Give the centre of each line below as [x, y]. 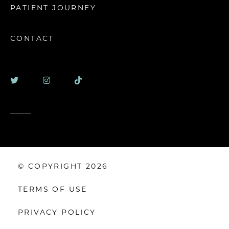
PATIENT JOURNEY [53, 8]
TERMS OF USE [53, 190]
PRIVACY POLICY [57, 213]
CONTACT [32, 39]
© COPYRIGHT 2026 [63, 167]
